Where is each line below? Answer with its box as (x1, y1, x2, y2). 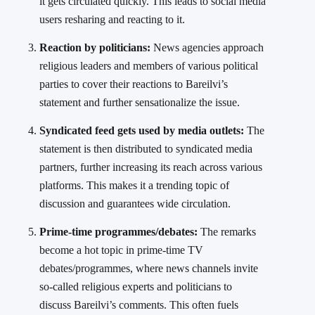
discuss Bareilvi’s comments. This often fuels (39, 299, 238, 311)
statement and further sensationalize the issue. (39, 96, 240, 109)
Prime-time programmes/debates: (39, 226, 198, 238)
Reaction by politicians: (39, 41, 150, 54)
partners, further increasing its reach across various (39, 161, 262, 174)
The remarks (198, 226, 256, 238)
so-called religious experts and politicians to (39, 281, 232, 293)
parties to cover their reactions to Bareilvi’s (39, 78, 228, 91)
